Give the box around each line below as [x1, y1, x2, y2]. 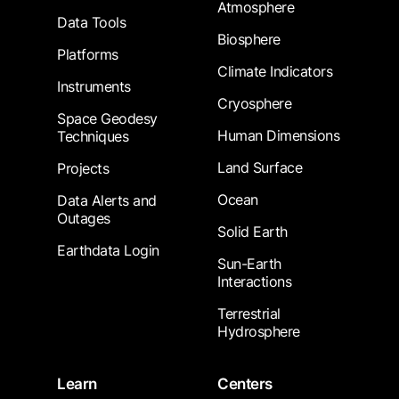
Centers [217, 375, 273, 394]
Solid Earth [217, 223, 288, 241]
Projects [57, 159, 109, 178]
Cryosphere [217, 94, 291, 113]
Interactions [217, 273, 291, 291]
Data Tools [57, 13, 126, 32]
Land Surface [217, 159, 302, 177]
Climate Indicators [217, 62, 332, 81]
